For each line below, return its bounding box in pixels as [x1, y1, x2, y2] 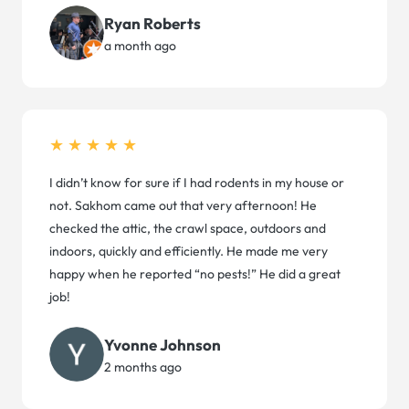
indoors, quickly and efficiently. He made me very [49, 243, 328, 260]
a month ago [104, 37, 176, 54]
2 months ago [104, 358, 182, 375]
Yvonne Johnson [104, 334, 221, 354]
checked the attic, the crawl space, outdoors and [49, 220, 326, 237]
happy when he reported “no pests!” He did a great [49, 266, 341, 283]
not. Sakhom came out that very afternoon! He [49, 197, 317, 215]
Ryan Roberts [104, 13, 201, 33]
